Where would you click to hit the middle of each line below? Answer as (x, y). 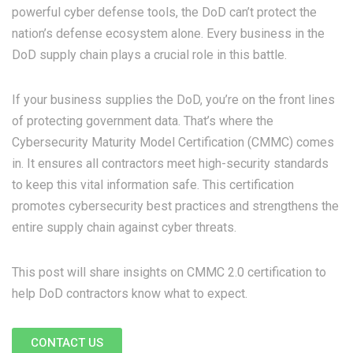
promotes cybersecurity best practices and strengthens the (175, 206)
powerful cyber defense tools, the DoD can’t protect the (164, 12)
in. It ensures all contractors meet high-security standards (170, 163)
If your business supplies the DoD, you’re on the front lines (173, 99)
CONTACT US (67, 342)
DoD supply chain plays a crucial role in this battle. (151, 54)
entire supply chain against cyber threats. (124, 227)
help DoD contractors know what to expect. (130, 293)
